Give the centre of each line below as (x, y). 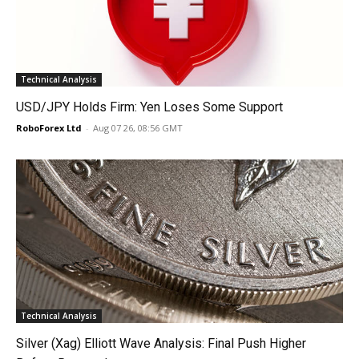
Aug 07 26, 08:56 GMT (138, 128)
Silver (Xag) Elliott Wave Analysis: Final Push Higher (161, 343)
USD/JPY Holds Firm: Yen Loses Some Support (149, 107)
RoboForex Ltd (49, 128)
